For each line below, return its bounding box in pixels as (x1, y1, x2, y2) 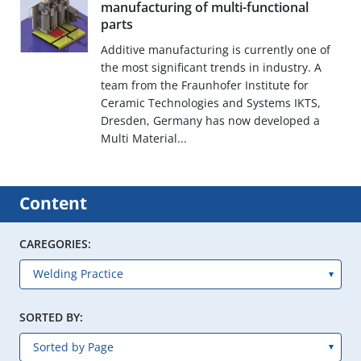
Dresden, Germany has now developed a (100, 113, 320, 129)
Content (19, 192, 87, 215)
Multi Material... (100, 131, 187, 147)
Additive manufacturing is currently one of (100, 42, 330, 58)
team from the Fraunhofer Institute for (100, 77, 309, 93)
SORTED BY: (19, 309, 83, 325)
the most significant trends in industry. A (100, 60, 322, 76)
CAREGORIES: (19, 236, 91, 252)
